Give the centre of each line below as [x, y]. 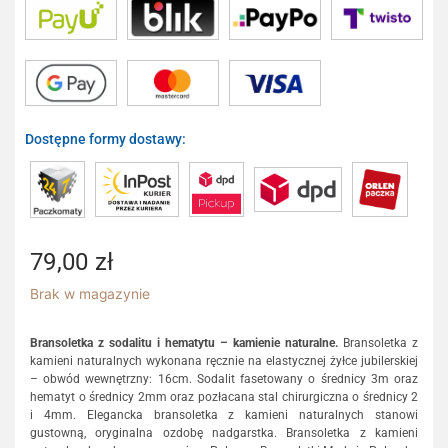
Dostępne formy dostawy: [105, 138]
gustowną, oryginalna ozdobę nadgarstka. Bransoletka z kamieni [224, 432]
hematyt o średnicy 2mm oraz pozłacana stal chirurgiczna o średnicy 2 [224, 396]
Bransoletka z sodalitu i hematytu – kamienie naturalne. [184, 342]
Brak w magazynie [90, 294]
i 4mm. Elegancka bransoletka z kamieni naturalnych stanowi [224, 414]
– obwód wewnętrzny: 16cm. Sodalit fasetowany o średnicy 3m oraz [224, 378]
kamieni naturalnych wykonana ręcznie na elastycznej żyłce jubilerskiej [224, 360]
